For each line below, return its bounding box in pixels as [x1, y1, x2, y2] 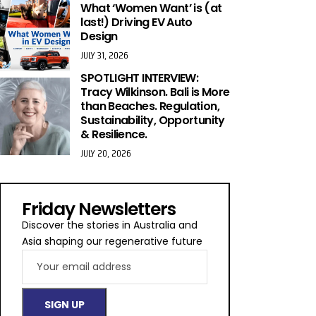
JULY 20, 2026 [80, 145, 132, 162]
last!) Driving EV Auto [80, 14, 193, 31]
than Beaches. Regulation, [80, 98, 219, 115]
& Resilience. [80, 126, 147, 143]
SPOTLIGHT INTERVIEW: [80, 70, 199, 87]
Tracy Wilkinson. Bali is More [80, 84, 230, 101]
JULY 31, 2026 [80, 47, 129, 63]
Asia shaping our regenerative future [22, 234, 203, 249]
